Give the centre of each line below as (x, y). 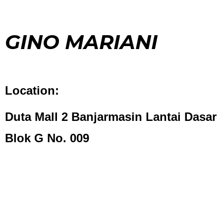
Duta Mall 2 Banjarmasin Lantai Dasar (111, 117)
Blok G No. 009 (47, 138)
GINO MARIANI (81, 42)
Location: (32, 91)
